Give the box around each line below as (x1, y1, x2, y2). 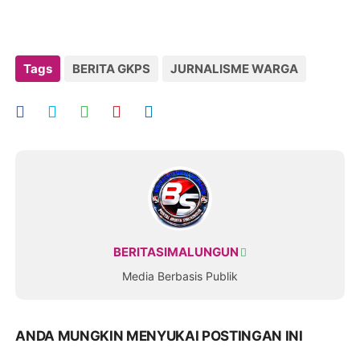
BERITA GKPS (72, 61, 151, 77)
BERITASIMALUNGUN (113, 244, 239, 260)
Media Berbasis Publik (122, 269, 238, 284)
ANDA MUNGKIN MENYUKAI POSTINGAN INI (15, 328, 303, 345)
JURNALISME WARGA (170, 61, 299, 77)
